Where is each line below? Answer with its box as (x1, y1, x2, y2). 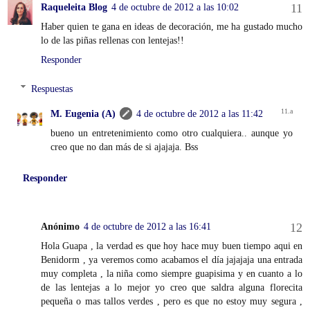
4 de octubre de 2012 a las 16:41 (84, 220, 211, 232)
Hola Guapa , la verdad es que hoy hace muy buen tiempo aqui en (41, 239, 302, 251)
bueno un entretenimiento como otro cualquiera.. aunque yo (51, 127, 293, 138)
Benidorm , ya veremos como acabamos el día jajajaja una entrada (41, 253, 302, 265)
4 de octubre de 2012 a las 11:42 (136, 107, 264, 119)
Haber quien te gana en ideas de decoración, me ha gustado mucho (41, 20, 302, 32)
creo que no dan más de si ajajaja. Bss (51, 140, 199, 152)
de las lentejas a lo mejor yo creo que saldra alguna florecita (41, 281, 302, 293)
